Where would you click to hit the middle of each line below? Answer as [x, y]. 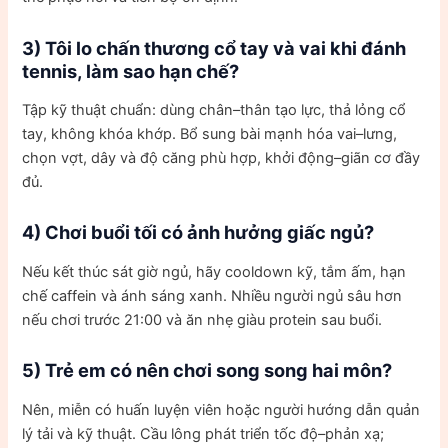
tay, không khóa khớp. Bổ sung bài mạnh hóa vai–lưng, [210, 134]
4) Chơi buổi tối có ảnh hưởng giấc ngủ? [198, 232]
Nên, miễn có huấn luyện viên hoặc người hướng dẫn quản [221, 409]
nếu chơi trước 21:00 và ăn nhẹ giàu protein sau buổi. [202, 319]
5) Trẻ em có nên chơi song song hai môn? [207, 370]
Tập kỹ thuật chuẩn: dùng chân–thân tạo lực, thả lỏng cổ [214, 110]
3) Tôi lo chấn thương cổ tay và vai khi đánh [214, 47]
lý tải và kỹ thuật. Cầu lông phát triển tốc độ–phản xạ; [203, 433]
